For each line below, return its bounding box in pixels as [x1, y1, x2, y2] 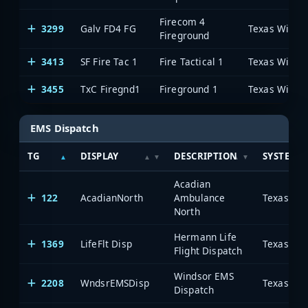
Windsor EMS [174, 269, 234, 283]
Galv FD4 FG [80, 21, 136, 35]
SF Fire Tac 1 [80, 54, 138, 68]
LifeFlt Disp [80, 237, 132, 250]
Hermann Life [174, 230, 236, 243]
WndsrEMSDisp [80, 276, 149, 289]
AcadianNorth [80, 191, 143, 204]
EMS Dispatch [30, 120, 99, 135]
